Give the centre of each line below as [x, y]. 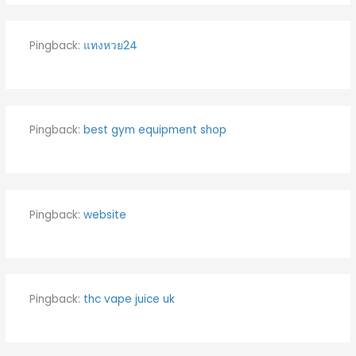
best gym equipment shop [155, 130]
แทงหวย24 [110, 45]
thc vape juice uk [129, 299]
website [104, 215]
